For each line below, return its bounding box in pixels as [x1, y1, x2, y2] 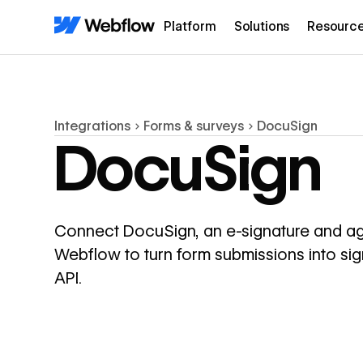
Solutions [233, 19, 290, 35]
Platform [164, 19, 216, 35]
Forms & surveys [143, 118, 245, 135]
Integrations [54, 118, 131, 135]
